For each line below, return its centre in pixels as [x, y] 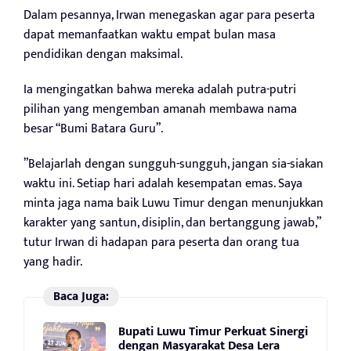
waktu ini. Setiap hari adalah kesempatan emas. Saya [163, 184]
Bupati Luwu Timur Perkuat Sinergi [213, 331]
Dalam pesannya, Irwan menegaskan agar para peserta [169, 16]
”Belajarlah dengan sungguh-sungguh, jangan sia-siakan [174, 165]
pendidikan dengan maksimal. [103, 55]
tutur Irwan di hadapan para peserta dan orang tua [161, 243]
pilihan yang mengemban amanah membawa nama [160, 110]
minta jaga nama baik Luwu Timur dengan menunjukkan [174, 204]
